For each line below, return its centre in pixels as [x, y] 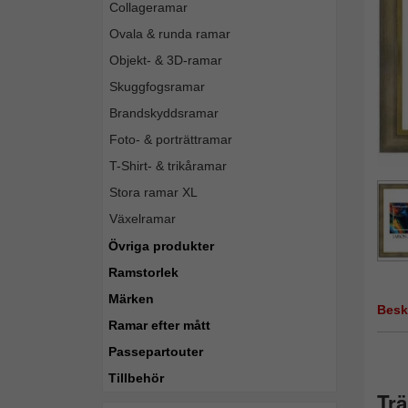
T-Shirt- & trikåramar [168, 166]
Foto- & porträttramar [171, 139]
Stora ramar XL [153, 192]
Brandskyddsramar [164, 113]
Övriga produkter [161, 246]
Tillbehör [136, 378]
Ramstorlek [143, 272]
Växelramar [143, 219]
